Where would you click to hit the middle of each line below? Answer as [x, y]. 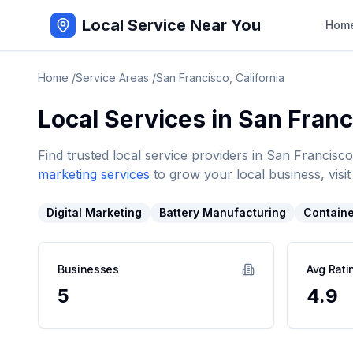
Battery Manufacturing [223, 212]
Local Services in [138, 119]
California [260, 78]
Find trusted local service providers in [152, 155]
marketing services [94, 174]
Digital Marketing [94, 212]
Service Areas [112, 78]
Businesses [88, 269]
